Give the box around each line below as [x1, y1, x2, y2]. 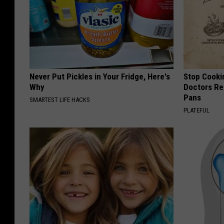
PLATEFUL [183, 106, 210, 114]
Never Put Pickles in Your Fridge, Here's [29, 71, 170, 82]
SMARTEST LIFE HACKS [29, 96, 90, 104]
